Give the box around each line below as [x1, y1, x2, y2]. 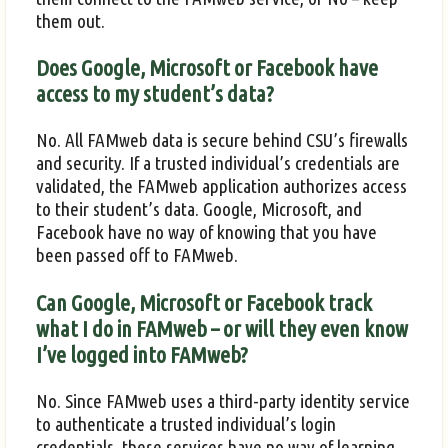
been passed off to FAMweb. [36, 244, 238, 267]
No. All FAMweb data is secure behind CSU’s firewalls [36, 129, 408, 152]
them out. [36, 9, 105, 32]
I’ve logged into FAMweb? [36, 341, 248, 367]
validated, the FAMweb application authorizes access [36, 175, 407, 198]
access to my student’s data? [36, 81, 274, 107]
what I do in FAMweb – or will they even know [36, 315, 408, 341]
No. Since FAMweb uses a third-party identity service [36, 390, 410, 413]
